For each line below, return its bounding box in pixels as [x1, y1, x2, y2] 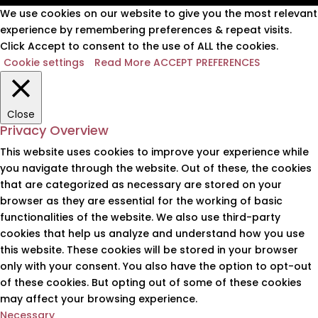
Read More [94, 55, 150, 70]
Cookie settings [4, 55, 84, 70]
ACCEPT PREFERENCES [153, 55, 260, 70]
